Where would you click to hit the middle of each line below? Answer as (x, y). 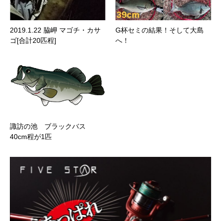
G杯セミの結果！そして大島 (160, 30)
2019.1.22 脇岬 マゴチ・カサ (55, 30)
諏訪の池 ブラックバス (51, 127)
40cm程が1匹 (31, 137)
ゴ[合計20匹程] (33, 41)
